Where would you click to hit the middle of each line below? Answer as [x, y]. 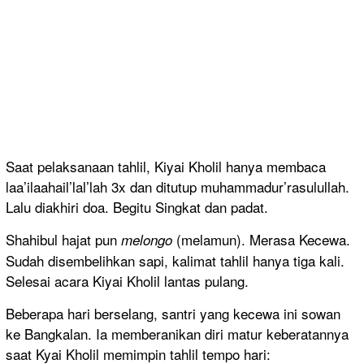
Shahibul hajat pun [63, 239]
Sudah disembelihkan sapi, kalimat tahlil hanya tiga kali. [175, 260]
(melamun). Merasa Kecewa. [261, 239]
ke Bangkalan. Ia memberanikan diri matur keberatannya [177, 333]
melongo [147, 239]
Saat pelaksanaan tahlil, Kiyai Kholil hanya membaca [166, 166]
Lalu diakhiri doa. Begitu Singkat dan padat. [137, 206]
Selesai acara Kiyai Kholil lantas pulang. [127, 280]
